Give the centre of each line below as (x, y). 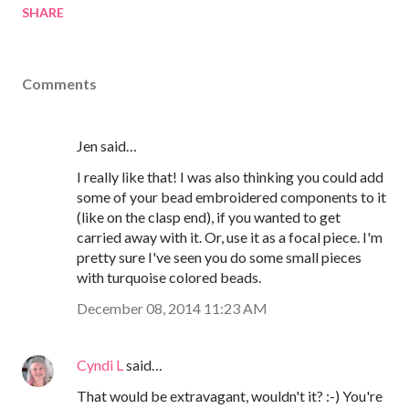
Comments (59, 83)
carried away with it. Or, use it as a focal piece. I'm (230, 236)
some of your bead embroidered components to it (231, 196)
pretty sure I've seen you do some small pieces (219, 257)
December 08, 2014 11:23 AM (172, 308)
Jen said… (107, 145)
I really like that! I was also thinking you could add (230, 176)
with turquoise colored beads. (169, 277)
